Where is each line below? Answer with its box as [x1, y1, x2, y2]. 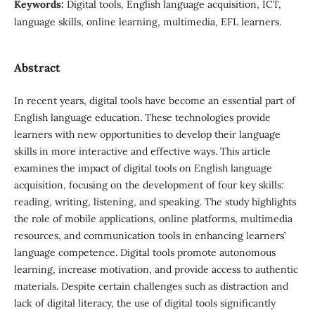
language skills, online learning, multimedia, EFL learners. [13, 15, 281, 28]
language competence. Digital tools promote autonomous [13, 246, 276, 259]
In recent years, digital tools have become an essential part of [13, 94, 295, 107]
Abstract [13, 60, 60, 75]
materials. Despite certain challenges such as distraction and [13, 280, 288, 292]
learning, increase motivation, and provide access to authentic [13, 263, 298, 276]
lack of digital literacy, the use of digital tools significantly [13, 297, 276, 309]
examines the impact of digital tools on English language [13, 162, 272, 174]
